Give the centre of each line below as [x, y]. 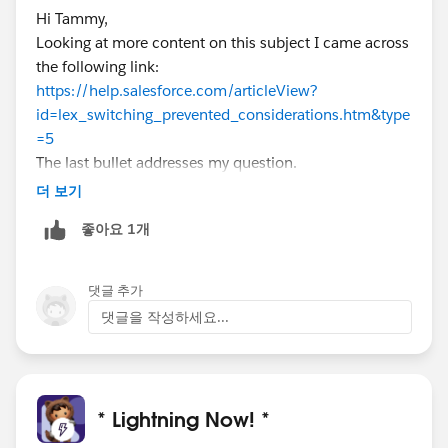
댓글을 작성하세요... [165, 316]
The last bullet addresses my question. [166, 162]
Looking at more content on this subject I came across [222, 42]
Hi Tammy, [72, 18]
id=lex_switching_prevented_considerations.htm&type [223, 114]
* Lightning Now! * [183, 418]
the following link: [97, 66]
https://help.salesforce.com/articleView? [177, 90]
